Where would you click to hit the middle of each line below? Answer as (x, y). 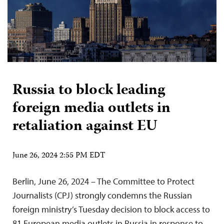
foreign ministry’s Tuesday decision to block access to (111, 209)
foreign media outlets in (91, 108)
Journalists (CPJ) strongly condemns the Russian (102, 195)
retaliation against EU (85, 126)
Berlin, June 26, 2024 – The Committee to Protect (103, 181)
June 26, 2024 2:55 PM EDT (59, 156)
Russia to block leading (89, 90)
